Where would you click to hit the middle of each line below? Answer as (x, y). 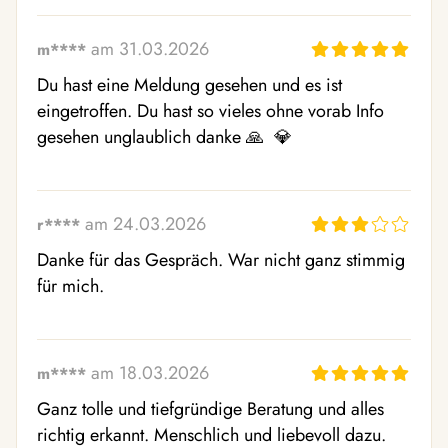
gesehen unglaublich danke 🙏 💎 (167, 137)
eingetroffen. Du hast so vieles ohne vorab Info (210, 111)
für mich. (70, 286)
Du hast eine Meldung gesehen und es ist (189, 85)
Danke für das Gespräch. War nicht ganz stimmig (221, 260)
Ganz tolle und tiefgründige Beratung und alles (210, 409)
